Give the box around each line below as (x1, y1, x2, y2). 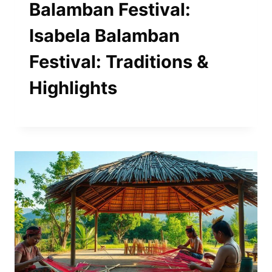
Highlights (29, 76, 117, 98)
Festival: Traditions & (29, 50, 209, 72)
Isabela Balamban (29, 24, 180, 46)
